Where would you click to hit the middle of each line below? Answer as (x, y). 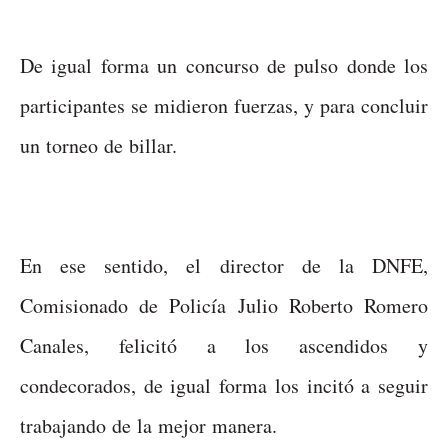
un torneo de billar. (98, 145)
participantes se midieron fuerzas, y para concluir (224, 105)
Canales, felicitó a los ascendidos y (224, 345)
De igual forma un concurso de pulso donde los (224, 65)
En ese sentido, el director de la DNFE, (224, 265)
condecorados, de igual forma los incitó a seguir (224, 385)
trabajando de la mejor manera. (148, 425)
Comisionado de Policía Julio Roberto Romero (224, 305)
